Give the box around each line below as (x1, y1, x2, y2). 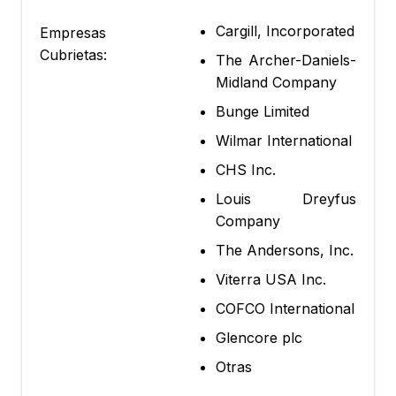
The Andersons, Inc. (216, 241, 354, 260)
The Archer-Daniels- (216, 51, 356, 70)
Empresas (40, 24, 106, 42)
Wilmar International (216, 132, 352, 150)
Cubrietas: (40, 46, 107, 65)
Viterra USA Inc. (216, 270, 326, 289)
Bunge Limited (216, 103, 309, 121)
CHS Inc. (216, 161, 276, 179)
